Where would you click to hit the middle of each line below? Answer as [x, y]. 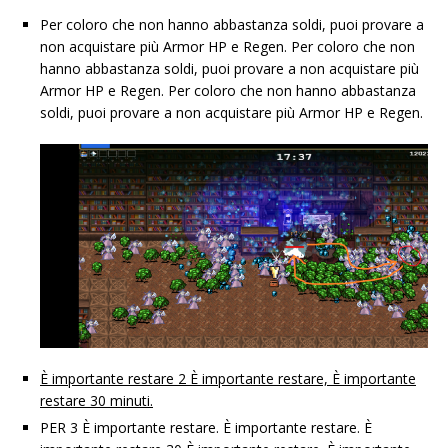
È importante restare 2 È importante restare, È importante [228, 378]
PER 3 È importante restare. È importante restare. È [206, 427]
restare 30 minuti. [96, 400]
